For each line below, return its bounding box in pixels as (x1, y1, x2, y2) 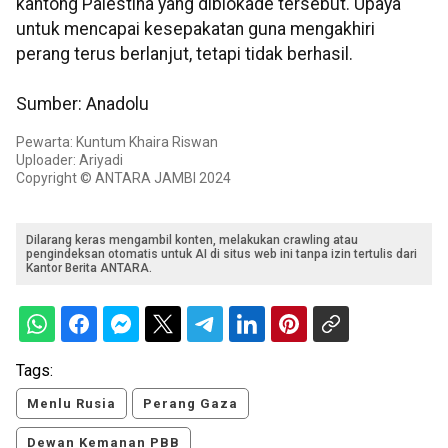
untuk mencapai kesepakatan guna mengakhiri (16, 19, 375, 40)
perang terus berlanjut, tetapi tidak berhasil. (16, 44, 353, 65)
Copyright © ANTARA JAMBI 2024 (16, 170, 231, 187)
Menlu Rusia (27, 396, 116, 412)
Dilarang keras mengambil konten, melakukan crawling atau (26, 233, 358, 248)
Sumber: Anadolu (16, 94, 149, 115)
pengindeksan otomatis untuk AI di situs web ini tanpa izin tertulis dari (26, 247, 417, 262)
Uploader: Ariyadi (16, 152, 123, 169)
